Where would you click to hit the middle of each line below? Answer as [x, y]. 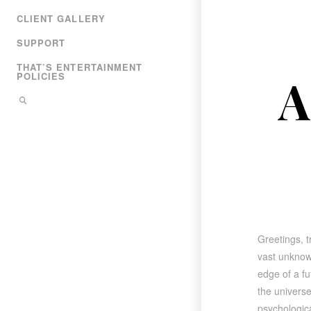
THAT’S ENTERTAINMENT [79, 67]
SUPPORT [41, 42]
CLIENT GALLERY [61, 18]
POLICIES [41, 76]
